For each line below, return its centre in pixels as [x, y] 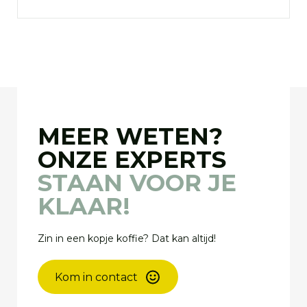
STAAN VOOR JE [137, 183]
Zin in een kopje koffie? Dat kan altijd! [126, 239]
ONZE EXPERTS [132, 160]
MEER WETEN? [130, 137]
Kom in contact [96, 277]
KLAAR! [84, 207]
